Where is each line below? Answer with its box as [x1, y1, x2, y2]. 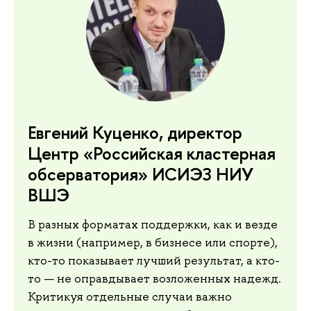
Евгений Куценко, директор [28, 120, 242, 144]
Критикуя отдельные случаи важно [28, 288, 232, 304]
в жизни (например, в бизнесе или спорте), [28, 234, 278, 250]
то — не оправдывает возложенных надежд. [28, 270, 281, 286]
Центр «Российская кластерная [28, 141, 276, 165]
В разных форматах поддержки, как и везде [28, 216, 278, 232]
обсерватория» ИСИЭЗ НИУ [28, 162, 253, 186]
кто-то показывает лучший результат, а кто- [28, 252, 280, 268]
